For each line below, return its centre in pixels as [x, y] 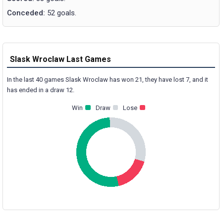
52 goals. [61, 13]
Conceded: [26, 13]
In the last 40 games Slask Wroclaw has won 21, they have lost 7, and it [108, 80]
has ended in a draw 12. [41, 90]
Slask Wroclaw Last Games [60, 59]
